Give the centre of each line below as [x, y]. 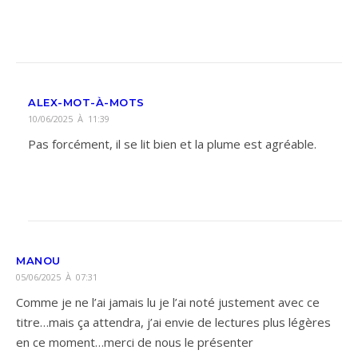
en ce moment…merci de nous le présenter [135, 342]
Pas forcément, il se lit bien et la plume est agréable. [172, 144]
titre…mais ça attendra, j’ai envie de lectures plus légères [173, 322]
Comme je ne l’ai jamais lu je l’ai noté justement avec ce [168, 302]
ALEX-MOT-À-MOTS [86, 102]
